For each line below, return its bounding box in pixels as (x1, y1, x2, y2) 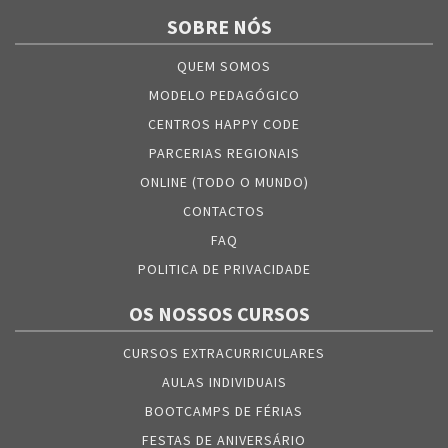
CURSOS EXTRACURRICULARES (123, 343, 325, 362)
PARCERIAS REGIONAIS (148, 143, 300, 162)
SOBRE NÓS (166, 13, 272, 39)
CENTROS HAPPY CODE (148, 114, 300, 133)
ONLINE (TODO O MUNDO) (139, 172, 309, 191)
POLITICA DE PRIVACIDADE (137, 259, 311, 278)
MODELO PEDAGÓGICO (148, 85, 300, 104)
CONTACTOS (183, 201, 265, 220)
